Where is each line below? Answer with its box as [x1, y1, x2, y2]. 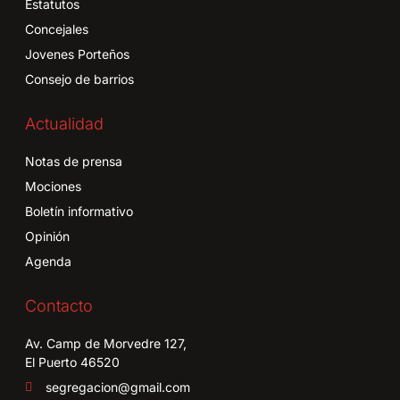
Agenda [25, 254, 71, 270]
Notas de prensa [25, 154, 122, 170]
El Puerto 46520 [25, 354, 120, 371]
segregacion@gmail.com [45, 379, 190, 396]
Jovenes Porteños [25, 46, 129, 62]
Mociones [25, 179, 81, 195]
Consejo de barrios [25, 71, 134, 87]
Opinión [25, 229, 70, 245]
